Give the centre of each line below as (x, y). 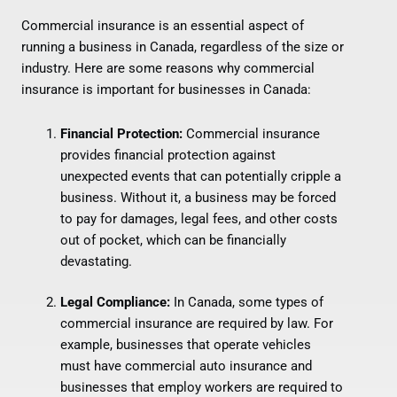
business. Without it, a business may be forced (198, 197)
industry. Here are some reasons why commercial (168, 69)
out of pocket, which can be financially (173, 240)
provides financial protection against (167, 155)
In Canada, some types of (246, 302)
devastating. (96, 261)
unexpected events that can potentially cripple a (200, 176)
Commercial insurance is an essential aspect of (163, 26)
